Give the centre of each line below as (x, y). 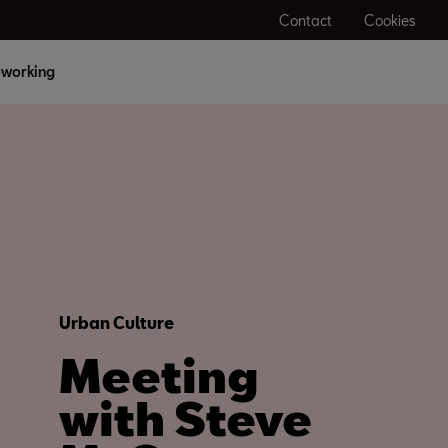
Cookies (390, 20)
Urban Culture (116, 322)
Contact (305, 20)
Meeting (158, 375)
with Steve (185, 418)
